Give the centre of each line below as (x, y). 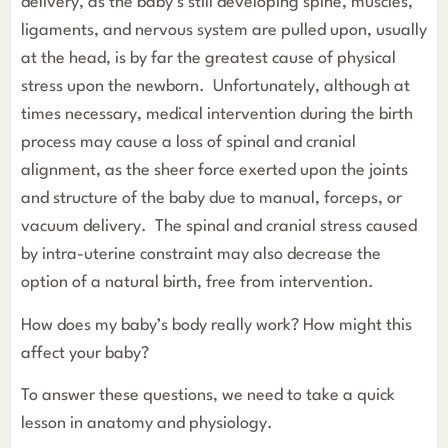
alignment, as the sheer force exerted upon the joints (214, 171)
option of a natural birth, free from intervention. (197, 283)
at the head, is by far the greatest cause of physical (208, 59)
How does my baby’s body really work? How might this (216, 325)
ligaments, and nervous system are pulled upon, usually (224, 31)
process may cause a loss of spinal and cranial (188, 143)
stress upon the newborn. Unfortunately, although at (215, 87)
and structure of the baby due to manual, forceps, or (211, 199)
